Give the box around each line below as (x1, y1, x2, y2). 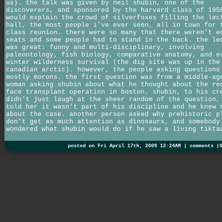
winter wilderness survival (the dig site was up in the (6, 58, 220, 66)
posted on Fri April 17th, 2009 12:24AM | (68, 143, 190, 149)
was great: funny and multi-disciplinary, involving (6, 43, 204, 51)
